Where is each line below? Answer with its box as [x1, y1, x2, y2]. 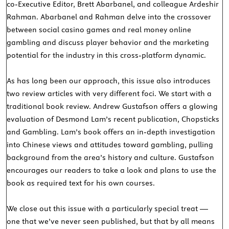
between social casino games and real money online [7, 25, 192, 35]
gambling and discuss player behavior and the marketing [7, 38, 210, 48]
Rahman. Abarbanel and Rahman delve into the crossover [7, 12, 212, 22]
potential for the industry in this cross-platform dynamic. [7, 51, 207, 60]
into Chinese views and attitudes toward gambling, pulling [7, 140, 214, 150]
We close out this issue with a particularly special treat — [7, 204, 209, 214]
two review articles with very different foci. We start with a [7, 89, 212, 99]
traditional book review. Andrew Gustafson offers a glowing [7, 102, 218, 111]
